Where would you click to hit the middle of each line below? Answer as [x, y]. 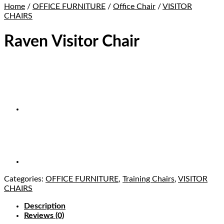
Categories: [25, 179]
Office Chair [134, 7]
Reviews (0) [44, 216]
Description [45, 206]
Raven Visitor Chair [72, 41]
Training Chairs [148, 179]
